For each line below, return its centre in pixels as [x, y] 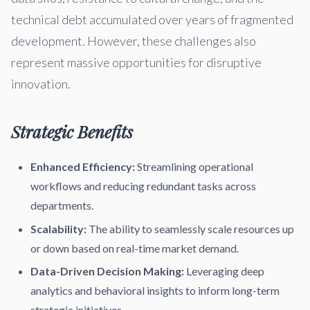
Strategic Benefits [72, 131]
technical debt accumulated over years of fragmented [152, 19]
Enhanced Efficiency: [83, 166]
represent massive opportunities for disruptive [136, 62]
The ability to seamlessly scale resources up [190, 228]
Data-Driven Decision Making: [107, 271]
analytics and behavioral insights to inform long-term [155, 291]
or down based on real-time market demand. [135, 248]
